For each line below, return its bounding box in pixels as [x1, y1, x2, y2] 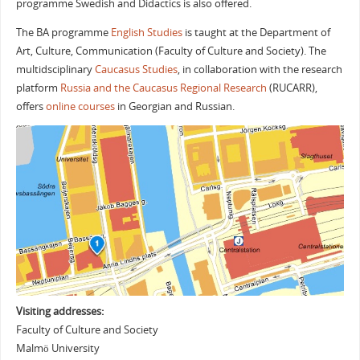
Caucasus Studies [94, 62, 178, 76]
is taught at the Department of [182, 25, 330, 39]
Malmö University [15, 342, 100, 356]
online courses [45, 99, 115, 113]
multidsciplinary [15, 62, 95, 76]
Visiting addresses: [15, 305, 104, 319]
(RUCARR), [266, 80, 317, 95]
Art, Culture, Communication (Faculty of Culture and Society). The [15, 43, 326, 58]
